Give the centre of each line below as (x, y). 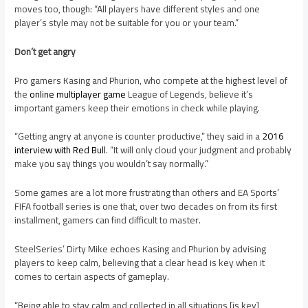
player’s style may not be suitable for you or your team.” (127, 22)
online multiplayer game (78, 94)
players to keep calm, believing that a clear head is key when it (140, 263)
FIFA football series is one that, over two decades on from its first (146, 207)
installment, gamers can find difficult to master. (108, 220)
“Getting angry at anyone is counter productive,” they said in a (139, 136)
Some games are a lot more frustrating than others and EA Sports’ (147, 193)
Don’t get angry (45, 51)
